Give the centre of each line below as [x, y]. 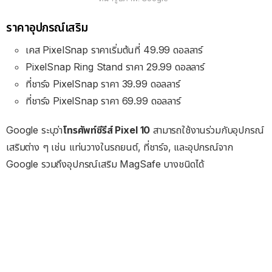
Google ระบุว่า [35, 130]
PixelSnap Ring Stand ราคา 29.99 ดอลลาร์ [115, 67]
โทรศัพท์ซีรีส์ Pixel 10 [107, 130]
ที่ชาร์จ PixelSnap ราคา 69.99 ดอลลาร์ [103, 101]
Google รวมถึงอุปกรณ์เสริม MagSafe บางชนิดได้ [105, 164]
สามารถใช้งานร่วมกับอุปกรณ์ [207, 130]
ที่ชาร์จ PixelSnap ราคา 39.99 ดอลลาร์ [103, 84]
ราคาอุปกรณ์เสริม [47, 27]
